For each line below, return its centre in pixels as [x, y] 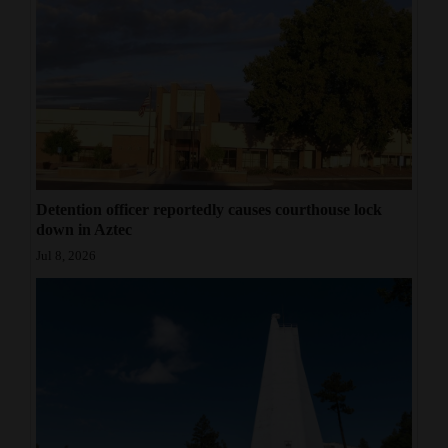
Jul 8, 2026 [66, 256]
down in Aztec [84, 230]
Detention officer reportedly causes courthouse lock [209, 210]
